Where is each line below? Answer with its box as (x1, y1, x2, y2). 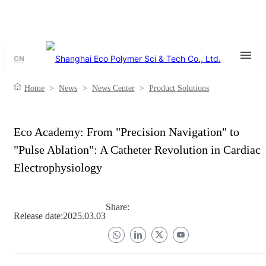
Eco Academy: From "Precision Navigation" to (14, 125, 239, 138)
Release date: (14, 211, 63, 221)
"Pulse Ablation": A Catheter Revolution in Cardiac (14, 143, 261, 156)
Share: (106, 201, 129, 212)
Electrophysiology (14, 161, 102, 174)
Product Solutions (149, 84, 210, 93)
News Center (91, 84, 135, 93)
